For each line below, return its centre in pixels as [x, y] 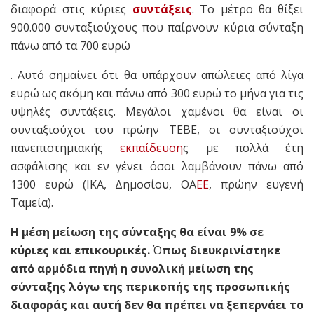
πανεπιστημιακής [66, 148]
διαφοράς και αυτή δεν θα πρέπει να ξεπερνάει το [157, 305]
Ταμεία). [32, 202]
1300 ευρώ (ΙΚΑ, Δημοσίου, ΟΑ [104, 184]
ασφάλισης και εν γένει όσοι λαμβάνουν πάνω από [157, 166]
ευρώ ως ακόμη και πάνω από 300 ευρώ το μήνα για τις [157, 93]
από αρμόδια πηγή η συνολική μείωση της [132, 268]
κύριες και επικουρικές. [80, 250]
